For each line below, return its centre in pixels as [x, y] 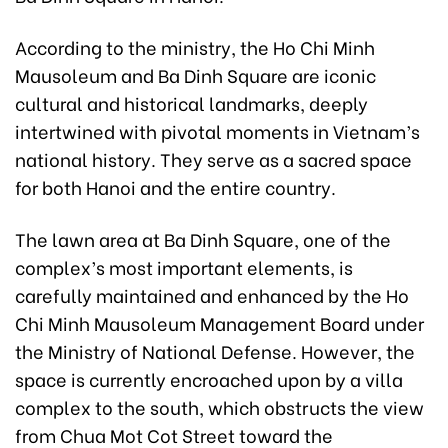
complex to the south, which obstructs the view [219, 406]
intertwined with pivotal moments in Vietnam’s [217, 130]
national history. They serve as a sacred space [213, 158]
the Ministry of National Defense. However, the [215, 350]
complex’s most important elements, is [184, 266]
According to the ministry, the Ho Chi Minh [195, 46]
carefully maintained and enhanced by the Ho [212, 294]
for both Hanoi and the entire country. [175, 186]
